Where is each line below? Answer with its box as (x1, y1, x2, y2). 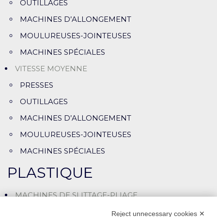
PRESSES (20, 80, 53, 90)
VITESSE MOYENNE (15, 64, 87, 74)
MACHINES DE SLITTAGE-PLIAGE (15, 190, 138, 200)
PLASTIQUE (7, 164, 93, 182)
